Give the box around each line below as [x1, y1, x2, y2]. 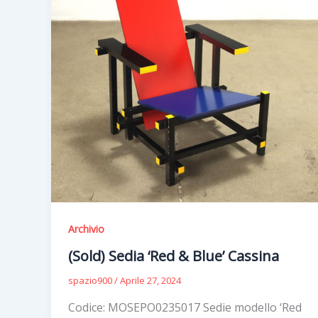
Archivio [68, 221, 104, 236]
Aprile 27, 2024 [120, 274, 181, 287]
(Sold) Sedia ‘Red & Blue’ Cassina [68, 246, 279, 266]
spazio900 [68, 274, 114, 287]
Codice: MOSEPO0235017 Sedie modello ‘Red [68, 300, 302, 316]
